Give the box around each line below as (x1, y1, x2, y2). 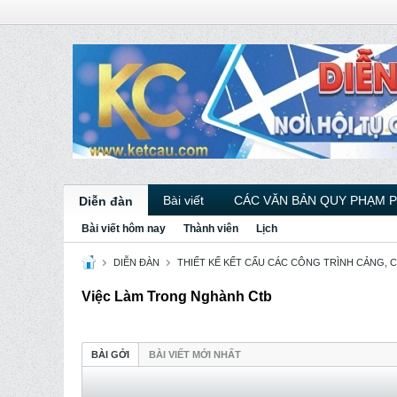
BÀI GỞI (91, 349, 129, 360)
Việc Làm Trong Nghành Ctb (82, 289, 272, 304)
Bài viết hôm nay (82, 222, 166, 235)
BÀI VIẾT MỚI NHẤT (149, 349, 241, 360)
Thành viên (183, 222, 238, 235)
